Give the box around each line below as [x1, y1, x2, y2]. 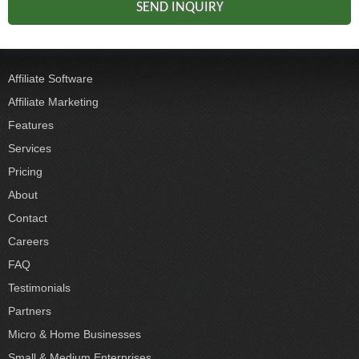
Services [8, 142, 51, 155]
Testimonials [8, 281, 71, 294]
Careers [8, 235, 49, 248]
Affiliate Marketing [8, 95, 99, 108]
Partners [8, 305, 51, 317]
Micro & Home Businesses [8, 328, 141, 341]
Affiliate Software [8, 72, 93, 85]
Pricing [8, 165, 42, 178]
